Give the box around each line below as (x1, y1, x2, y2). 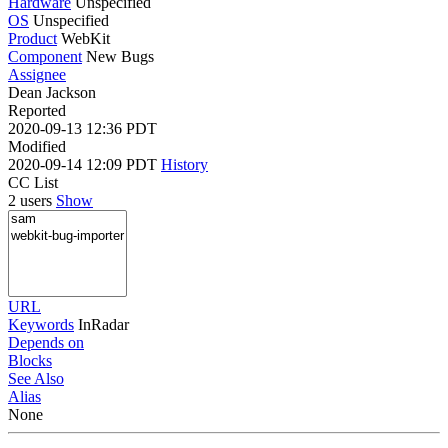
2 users (8, 191, 56, 209)
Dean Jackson (8, 83, 96, 101)
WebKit (61, 29, 110, 47)
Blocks (8, 351, 52, 369)
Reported (8, 101, 66, 119)
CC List (8, 173, 58, 191)
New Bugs (86, 47, 154, 65)
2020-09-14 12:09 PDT (8, 155, 161, 173)
